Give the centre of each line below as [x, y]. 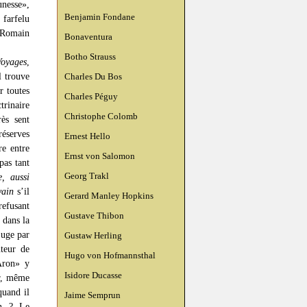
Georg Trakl [87, 176]
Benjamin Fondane [100, 17]
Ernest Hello [87, 136]
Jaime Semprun [93, 295]
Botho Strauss [90, 57]
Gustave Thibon [94, 216]
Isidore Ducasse [93, 275]
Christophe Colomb [101, 116]
